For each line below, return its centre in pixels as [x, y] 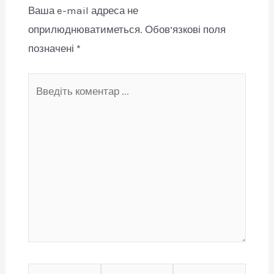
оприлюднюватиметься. [85, 29]
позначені [52, 48]
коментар [49, 101]
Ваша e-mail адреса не [83, 10]
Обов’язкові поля [185, 29]
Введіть [46, 82]
